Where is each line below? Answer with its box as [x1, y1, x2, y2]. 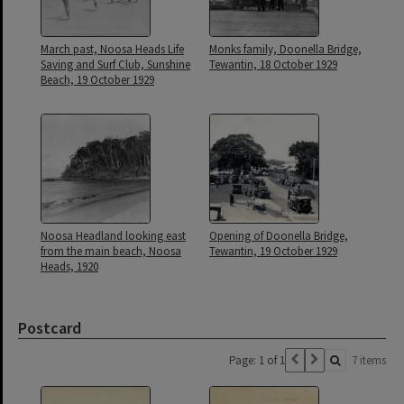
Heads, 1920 [41, 259, 98, 274]
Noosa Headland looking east [41, 228, 186, 243]
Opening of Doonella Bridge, [209, 228, 348, 243]
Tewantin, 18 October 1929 [209, 57, 337, 72]
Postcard [18, 317, 81, 338]
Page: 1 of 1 [229, 353, 285, 368]
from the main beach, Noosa [41, 243, 181, 259]
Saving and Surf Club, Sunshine [41, 57, 190, 72]
